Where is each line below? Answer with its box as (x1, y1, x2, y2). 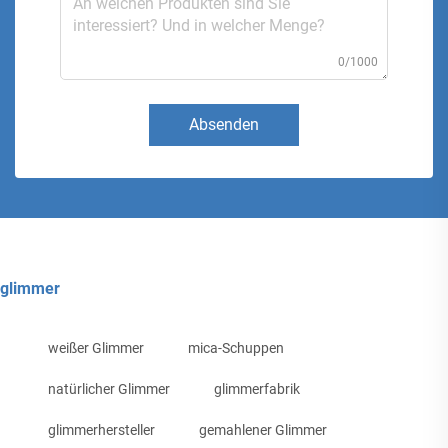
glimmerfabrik (214, 381, 300, 398)
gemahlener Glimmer (199, 422, 327, 439)
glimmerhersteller (48, 422, 155, 439)
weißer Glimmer (48, 340, 144, 357)
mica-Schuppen (188, 340, 284, 357)
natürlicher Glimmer (48, 381, 170, 398)
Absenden (189, 115, 259, 135)
